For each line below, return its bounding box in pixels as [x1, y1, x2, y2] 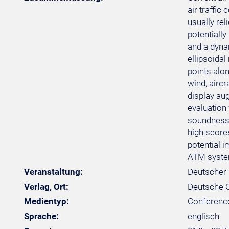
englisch [188, 211, 219, 221]
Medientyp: [24, 196, 69, 207]
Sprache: [24, 211, 59, 221]
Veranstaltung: [24, 167, 83, 177]
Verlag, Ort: [24, 181, 68, 192]
